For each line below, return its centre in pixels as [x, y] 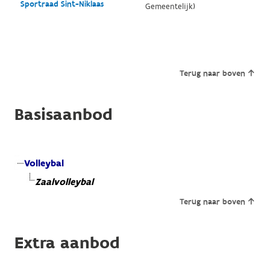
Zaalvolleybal [64, 182]
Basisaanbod [63, 115]
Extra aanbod [67, 243]
